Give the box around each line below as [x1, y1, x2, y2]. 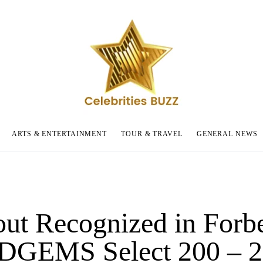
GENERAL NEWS [196, 129, 258, 138]
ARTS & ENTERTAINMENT [12, 129, 107, 138]
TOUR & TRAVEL [121, 129, 183, 138]
